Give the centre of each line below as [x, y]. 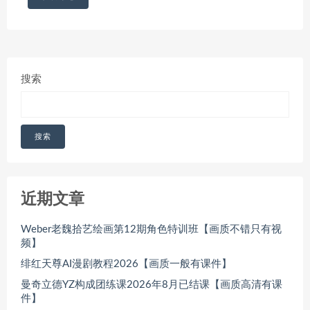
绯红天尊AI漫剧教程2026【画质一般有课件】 [126, 264]
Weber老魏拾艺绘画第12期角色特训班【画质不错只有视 [151, 229]
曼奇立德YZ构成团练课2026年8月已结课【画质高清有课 [152, 284]
